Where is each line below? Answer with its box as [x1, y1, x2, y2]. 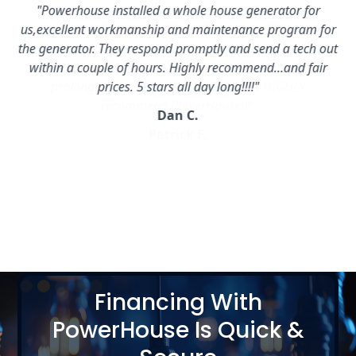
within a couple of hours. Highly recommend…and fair [29, 59, 327, 77]
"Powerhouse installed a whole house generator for [36, 2, 320, 20]
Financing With [94, 287, 262, 319]
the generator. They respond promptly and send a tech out [17, 40, 338, 58]
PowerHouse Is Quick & [52, 315, 304, 346]
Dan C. [157, 106, 199, 125]
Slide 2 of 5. [17, 240, 86, 258]
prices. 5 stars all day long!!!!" [97, 78, 259, 96]
